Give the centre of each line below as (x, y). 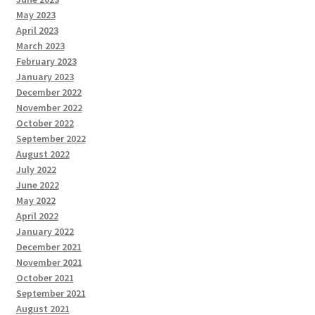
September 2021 (51, 293)
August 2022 (43, 154)
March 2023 (40, 45)
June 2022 (37, 185)
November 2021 (49, 262)
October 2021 (45, 277)
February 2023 (46, 61)
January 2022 (45, 231)
